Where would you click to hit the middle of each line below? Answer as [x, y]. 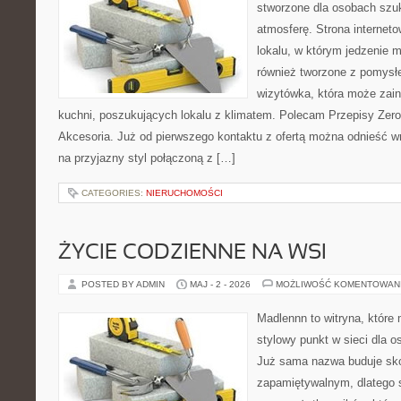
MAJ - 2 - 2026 [220, 284]
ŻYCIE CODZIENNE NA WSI [192, 253]
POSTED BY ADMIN [124, 284]
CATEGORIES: [114, 193]
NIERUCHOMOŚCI [184, 193]
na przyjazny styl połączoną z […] [147, 158]
